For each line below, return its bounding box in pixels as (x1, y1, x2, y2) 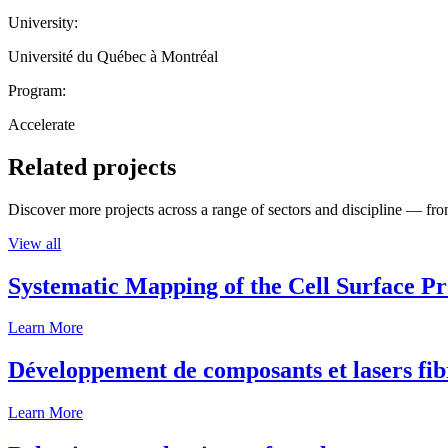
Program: (8, 81, 66, 99)
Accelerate (8, 115, 75, 133)
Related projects (8, 153, 176, 180)
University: (8, 13, 78, 31)
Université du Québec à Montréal (8, 47, 218, 65)
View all (8, 234, 61, 252)
